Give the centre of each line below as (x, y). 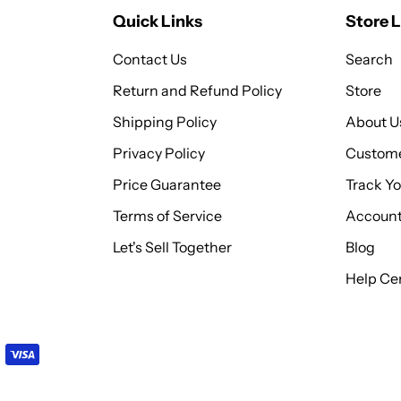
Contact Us (150, 59)
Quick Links (158, 22)
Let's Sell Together (172, 247)
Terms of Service (167, 215)
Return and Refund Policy (197, 90)
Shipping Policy (165, 121)
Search (369, 59)
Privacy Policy (159, 153)
